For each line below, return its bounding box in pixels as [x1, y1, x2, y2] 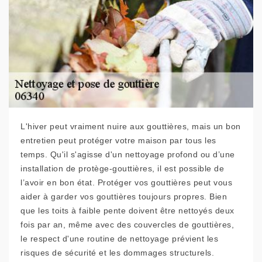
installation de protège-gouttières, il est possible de [20, 164, 224, 174]
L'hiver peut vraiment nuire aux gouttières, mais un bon [20, 122, 241, 132]
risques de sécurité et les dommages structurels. [20, 248, 214, 258]
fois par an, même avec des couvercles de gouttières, [20, 220, 234, 230]
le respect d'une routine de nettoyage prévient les [20, 234, 218, 244]
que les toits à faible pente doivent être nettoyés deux [20, 206, 235, 216]
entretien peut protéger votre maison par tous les [20, 136, 216, 146]
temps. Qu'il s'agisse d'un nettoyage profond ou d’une [20, 150, 235, 160]
